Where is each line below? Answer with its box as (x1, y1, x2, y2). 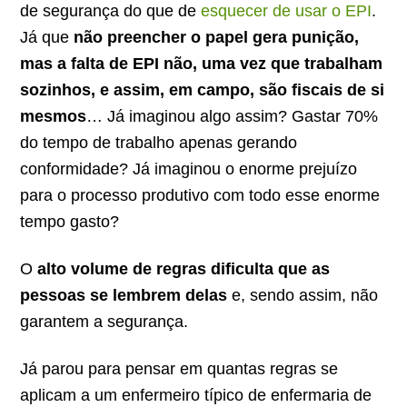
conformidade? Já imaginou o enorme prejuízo (20, 159, 358, 178)
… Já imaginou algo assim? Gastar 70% (86, 106, 379, 125)
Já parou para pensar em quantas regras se (20, 359, 339, 378)
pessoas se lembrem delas (20, 285, 228, 304)
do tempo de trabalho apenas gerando (20, 133, 298, 152)
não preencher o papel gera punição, (74, 27, 360, 46)
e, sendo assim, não (227, 285, 379, 304)
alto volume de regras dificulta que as (37, 259, 331, 278)
